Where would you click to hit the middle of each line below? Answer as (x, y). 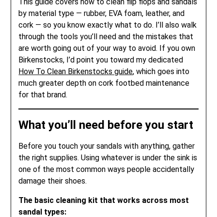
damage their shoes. (53, 181)
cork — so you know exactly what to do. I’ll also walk (108, 25)
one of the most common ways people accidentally (107, 169)
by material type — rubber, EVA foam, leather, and (102, 13)
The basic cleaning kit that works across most (104, 200)
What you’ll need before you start (106, 125)
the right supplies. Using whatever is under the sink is (108, 157)
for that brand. (43, 95)
